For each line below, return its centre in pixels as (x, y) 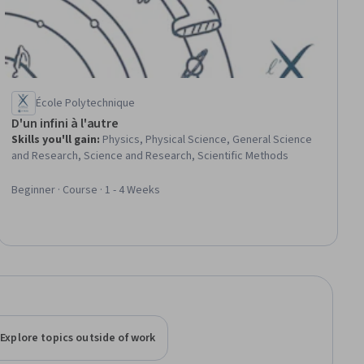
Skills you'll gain (54, 140)
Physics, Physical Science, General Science (208, 140)
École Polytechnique (86, 104)
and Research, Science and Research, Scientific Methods (150, 156)
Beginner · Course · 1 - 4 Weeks (86, 191)
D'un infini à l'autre (65, 124)
